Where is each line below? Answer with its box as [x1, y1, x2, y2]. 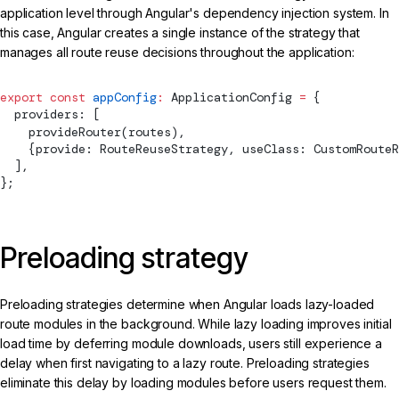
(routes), [121, 123, 185, 140]
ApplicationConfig [171, 89, 292, 106]
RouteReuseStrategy [100, 140, 228, 157]
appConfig [85, 89, 157, 106]
